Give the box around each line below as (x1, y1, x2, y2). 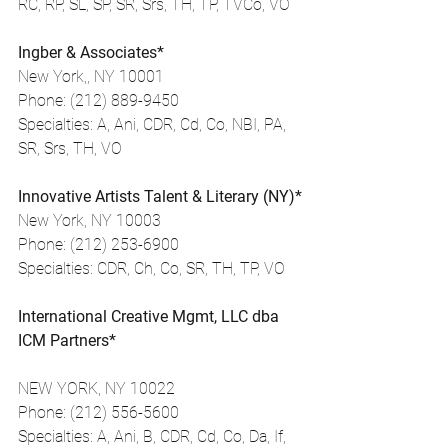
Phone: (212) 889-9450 (18, 91, 179, 110)
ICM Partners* (18, 331, 116, 350)
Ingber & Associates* (18, 43, 164, 62)
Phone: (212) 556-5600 (18, 403, 179, 422)
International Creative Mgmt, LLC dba (18, 307, 283, 326)
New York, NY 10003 (18, 211, 161, 230)
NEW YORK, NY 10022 (18, 379, 175, 398)
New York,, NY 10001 (18, 67, 164, 86)
